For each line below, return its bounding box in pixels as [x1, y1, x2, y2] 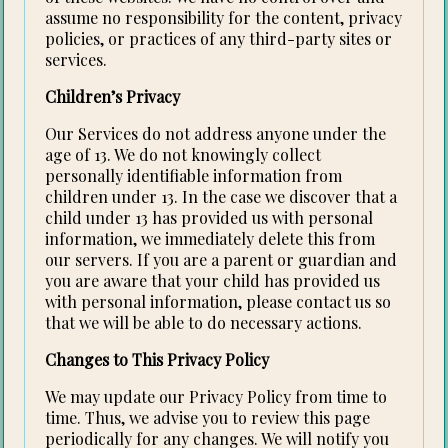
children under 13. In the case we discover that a [45, 186, 398, 208]
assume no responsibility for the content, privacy [45, 7, 403, 29]
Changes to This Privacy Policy [45, 349, 270, 371]
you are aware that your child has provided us [45, 270, 381, 292]
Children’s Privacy [45, 86, 181, 108]
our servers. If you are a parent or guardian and [45, 249, 398, 271]
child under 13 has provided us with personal [45, 207, 374, 229]
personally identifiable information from [45, 165, 343, 187]
